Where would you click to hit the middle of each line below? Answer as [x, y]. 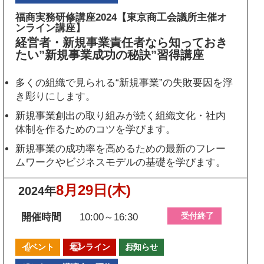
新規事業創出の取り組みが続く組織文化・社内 [121, 115]
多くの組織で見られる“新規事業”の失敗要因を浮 [124, 82]
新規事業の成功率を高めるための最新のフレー [121, 148]
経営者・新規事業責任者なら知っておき [122, 42]
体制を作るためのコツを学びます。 [96, 129]
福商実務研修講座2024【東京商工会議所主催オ [121, 17]
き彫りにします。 [56, 96]
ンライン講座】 [51, 28]
